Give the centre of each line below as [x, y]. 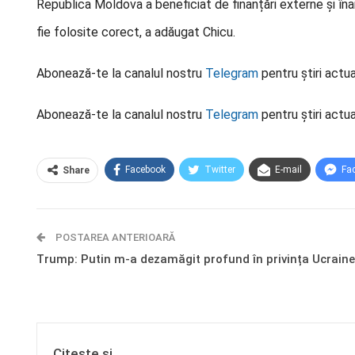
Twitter [220, 170]
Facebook [145, 170]
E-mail [288, 170]
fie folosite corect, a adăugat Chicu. [136, 32]
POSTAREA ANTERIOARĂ [114, 237]
